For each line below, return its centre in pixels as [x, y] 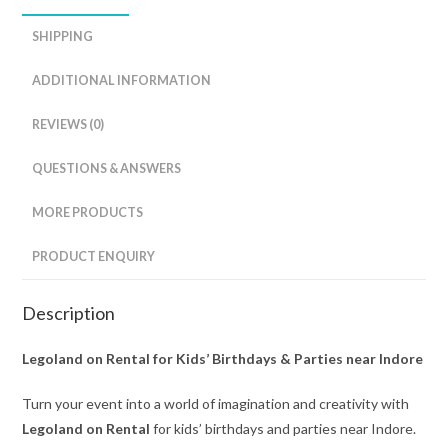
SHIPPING [63, 37]
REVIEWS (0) [68, 125]
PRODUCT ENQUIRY [94, 257]
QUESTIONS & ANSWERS [107, 169]
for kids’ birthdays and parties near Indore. [283, 429]
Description [69, 313]
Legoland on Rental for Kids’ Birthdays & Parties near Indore [223, 359]
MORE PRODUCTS [88, 213]
